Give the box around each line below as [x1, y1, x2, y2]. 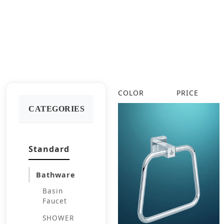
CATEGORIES [28, 104, 84, 113]
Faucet [42, 196, 67, 205]
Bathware [36, 170, 75, 179]
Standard [28, 143, 69, 154]
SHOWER [42, 213, 74, 222]
